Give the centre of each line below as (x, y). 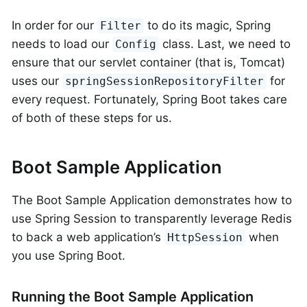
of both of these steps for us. (92, 118)
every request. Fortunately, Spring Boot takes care (149, 100)
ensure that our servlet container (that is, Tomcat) (148, 63)
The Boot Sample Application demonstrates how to (152, 200)
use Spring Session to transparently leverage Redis (152, 218)
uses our (37, 81)
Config (136, 45)
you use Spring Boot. (69, 255)
